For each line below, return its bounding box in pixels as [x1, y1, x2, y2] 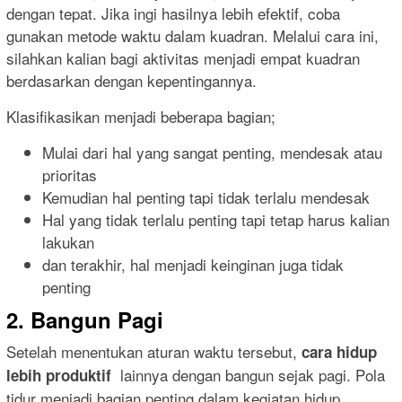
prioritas [42, 162, 97, 186]
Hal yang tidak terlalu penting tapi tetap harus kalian [42, 207, 389, 231]
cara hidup [301, 341, 377, 363]
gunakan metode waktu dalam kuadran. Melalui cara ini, [6, 23, 379, 47]
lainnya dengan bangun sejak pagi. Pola [116, 363, 385, 387]
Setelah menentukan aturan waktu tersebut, [6, 340, 301, 363]
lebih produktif [6, 364, 116, 387]
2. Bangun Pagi [6, 304, 163, 336]
